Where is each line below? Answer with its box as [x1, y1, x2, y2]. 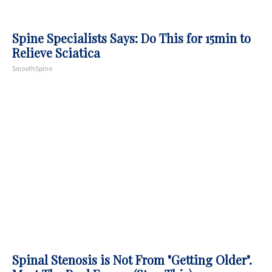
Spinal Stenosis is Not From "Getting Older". [12, 251, 252, 268]
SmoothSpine [12, 64, 53, 72]
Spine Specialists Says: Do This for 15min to [12, 29, 251, 46]
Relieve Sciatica [12, 44, 100, 61]
